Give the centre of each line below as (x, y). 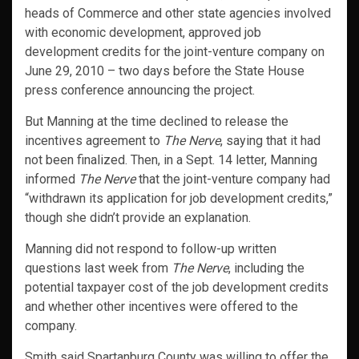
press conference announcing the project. (140, 91)
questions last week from (98, 268)
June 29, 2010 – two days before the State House (165, 71)
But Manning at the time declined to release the (157, 122)
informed (52, 179)
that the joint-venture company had (233, 179)
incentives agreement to (94, 141)
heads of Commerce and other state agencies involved (178, 14)
